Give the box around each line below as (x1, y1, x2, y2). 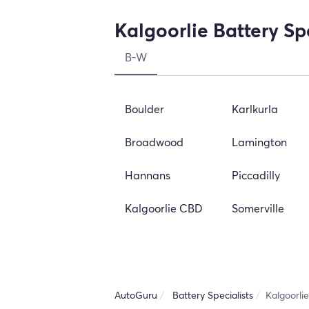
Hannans (125, 168, 170, 182)
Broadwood (125, 134, 183, 149)
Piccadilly (231, 168, 280, 182)
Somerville (231, 201, 284, 215)
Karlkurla (231, 101, 278, 116)
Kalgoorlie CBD (125, 201, 203, 215)
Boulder (125, 101, 164, 116)
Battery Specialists (172, 288, 253, 301)
